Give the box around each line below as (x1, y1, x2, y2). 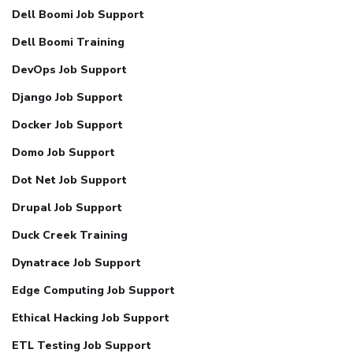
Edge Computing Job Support (12, 283, 175, 299)
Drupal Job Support (12, 200, 122, 216)
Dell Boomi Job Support (12, 7, 144, 23)
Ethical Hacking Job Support (12, 310, 169, 326)
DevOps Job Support (12, 62, 127, 78)
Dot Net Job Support (12, 173, 127, 188)
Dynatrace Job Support (12, 255, 141, 271)
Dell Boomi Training (12, 35, 124, 50)
